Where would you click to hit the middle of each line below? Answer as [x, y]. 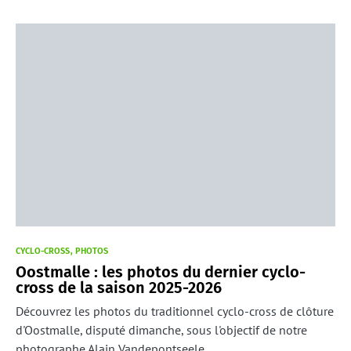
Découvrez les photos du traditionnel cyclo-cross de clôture [175, 311]
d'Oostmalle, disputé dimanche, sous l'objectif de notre [161, 330]
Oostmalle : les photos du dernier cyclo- [161, 272]
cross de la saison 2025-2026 [119, 288]
